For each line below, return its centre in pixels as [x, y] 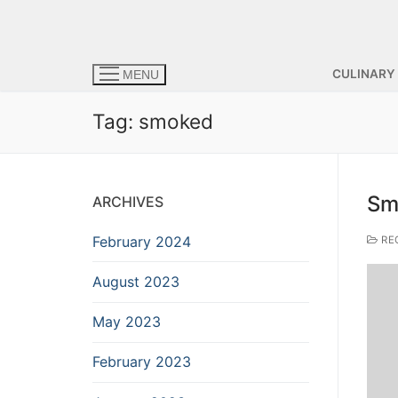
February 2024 [142, 241]
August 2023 [136, 282]
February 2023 [142, 362]
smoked [176, 121]
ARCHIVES [128, 201]
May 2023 [127, 322]
